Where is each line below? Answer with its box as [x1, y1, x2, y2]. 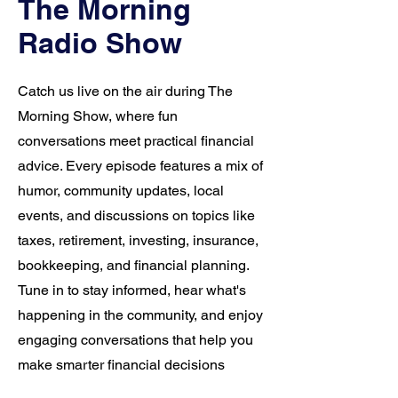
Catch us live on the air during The [18, 83, 233, 99]
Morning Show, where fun [18, 107, 178, 124]
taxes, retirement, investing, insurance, [18, 232, 259, 249]
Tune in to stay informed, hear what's [18, 282, 246, 298]
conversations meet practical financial [18, 132, 254, 149]
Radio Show [18, 26, 182, 60]
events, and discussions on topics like [18, 207, 255, 224]
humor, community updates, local [18, 182, 224, 199]
